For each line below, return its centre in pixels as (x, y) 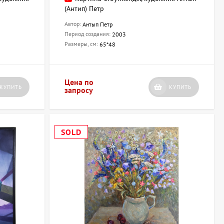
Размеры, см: (82, 44)
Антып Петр (97, 24)
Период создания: (88, 34)
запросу (78, 90)
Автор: (73, 24)
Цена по (79, 82)
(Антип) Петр (84, 9)
